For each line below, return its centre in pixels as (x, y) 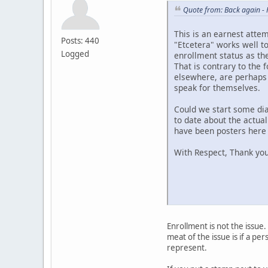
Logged (75, 54)
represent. (188, 248)
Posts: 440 (80, 40)
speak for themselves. (217, 88)
